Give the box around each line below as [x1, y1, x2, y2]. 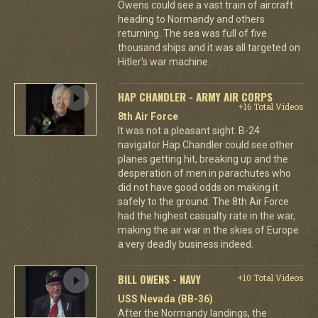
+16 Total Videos [237, 101, 304, 112]
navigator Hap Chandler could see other [117, 139, 294, 150]
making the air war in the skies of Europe [117, 224, 299, 236]
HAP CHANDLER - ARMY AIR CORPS [117, 89, 273, 104]
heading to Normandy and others [117, 13, 265, 25]
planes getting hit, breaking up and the [117, 153, 288, 165]
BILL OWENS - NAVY [117, 271, 201, 287]
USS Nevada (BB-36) [117, 293, 213, 305]
